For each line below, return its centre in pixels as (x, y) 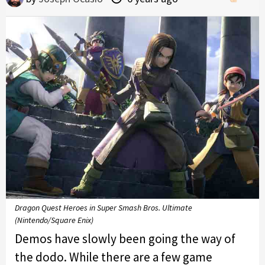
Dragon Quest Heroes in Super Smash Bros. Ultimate (104, 207)
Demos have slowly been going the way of (125, 238)
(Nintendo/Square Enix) (54, 220)
